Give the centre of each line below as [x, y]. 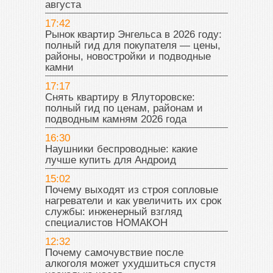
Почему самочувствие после [114, 252]
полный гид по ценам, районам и [124, 108]
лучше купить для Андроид [111, 160]
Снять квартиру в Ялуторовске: [120, 97]
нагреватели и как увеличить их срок [133, 200]
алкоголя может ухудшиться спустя [130, 263]
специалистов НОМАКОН [106, 222]
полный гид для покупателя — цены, [133, 45]
